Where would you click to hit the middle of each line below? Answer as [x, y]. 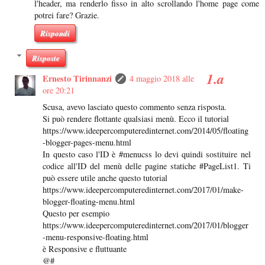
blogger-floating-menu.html [89, 202]
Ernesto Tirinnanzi [77, 79]
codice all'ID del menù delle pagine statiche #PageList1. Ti [147, 166]
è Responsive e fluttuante [85, 249]
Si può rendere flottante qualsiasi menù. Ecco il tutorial [136, 119]
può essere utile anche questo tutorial [105, 178]
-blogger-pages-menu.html [87, 143]
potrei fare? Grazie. [67, 15]
